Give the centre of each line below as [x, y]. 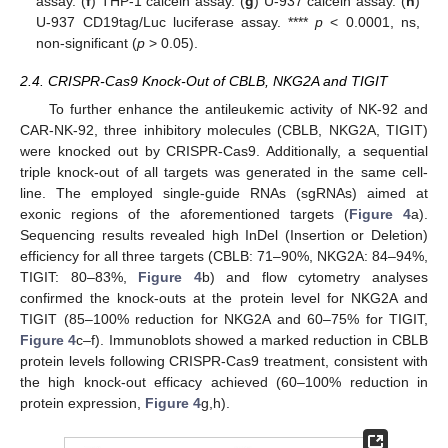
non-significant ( [87, 42]
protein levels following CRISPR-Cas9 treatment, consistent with [224, 361]
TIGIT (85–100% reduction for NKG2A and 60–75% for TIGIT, [224, 319]
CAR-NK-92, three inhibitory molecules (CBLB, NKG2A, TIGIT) [224, 130]
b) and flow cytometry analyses [315, 277]
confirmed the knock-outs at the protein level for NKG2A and [224, 298]
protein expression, [82, 403]
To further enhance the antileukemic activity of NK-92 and [238, 109]
